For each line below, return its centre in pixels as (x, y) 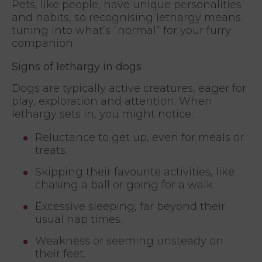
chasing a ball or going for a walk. (125, 185)
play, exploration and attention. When (112, 101)
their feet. (60, 254)
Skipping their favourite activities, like (135, 172)
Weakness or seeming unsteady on (129, 241)
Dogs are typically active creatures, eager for (129, 89)
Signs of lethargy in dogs (77, 67)
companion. (43, 44)
